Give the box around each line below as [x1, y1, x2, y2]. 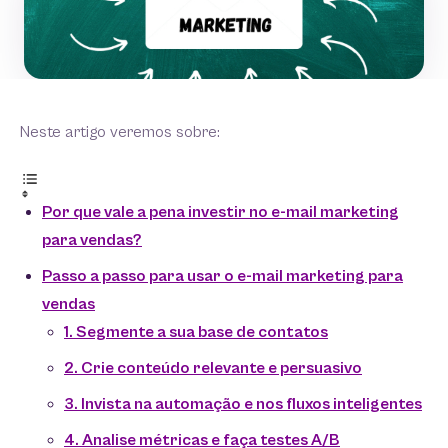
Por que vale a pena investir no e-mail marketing [42, 202, 399, 222]
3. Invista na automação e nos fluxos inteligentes [64, 394, 422, 414]
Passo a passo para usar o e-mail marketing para [42, 266, 403, 286]
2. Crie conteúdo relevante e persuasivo [64, 358, 362, 378]
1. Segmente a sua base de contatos [64, 322, 328, 342]
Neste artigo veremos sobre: [20, 122, 220, 142]
